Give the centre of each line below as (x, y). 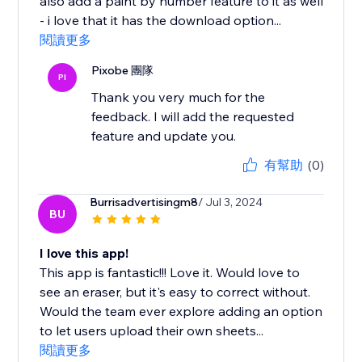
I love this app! (84, 253)
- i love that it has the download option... (161, 21)
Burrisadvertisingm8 (144, 202)
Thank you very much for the (179, 97)
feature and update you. (164, 136)
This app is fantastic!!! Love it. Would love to (170, 273)
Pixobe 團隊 (123, 71)
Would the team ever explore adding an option (181, 311)
